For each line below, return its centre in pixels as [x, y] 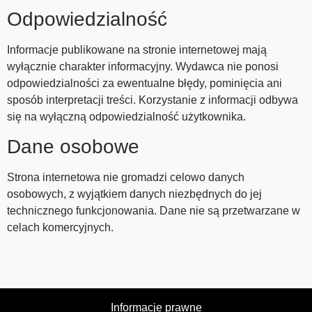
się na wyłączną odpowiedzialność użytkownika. [126, 116]
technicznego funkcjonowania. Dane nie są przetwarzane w [154, 211]
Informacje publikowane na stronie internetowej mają [137, 49]
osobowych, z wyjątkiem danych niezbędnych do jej [134, 194]
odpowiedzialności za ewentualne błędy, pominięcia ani [145, 83]
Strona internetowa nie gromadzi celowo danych [126, 178]
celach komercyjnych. [60, 228]
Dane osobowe [73, 147]
